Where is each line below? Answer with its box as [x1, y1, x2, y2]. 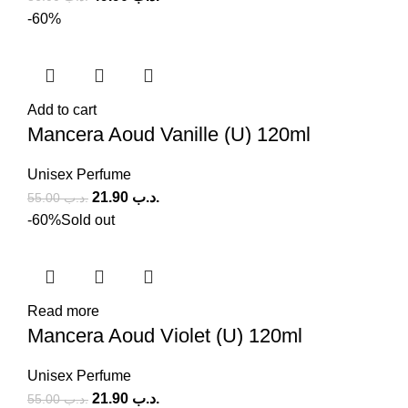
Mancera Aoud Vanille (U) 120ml [27, 122, 311, 146]
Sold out [61, 211, 115, 228]
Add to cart [27, 101, 97, 117]
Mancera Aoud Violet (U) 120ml [27, 323, 302, 347]
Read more [27, 302, 99, 319]
